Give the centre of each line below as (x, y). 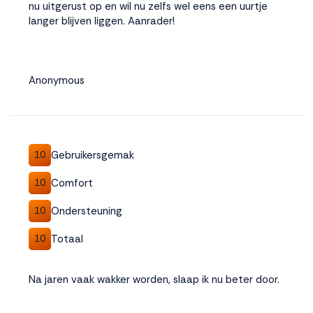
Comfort (72, 183)
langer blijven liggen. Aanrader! (102, 21)
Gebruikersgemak (93, 155)
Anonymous (57, 80)
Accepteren (86, 27)
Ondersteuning (87, 211)
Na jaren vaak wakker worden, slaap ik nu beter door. (154, 279)
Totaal (67, 239)
